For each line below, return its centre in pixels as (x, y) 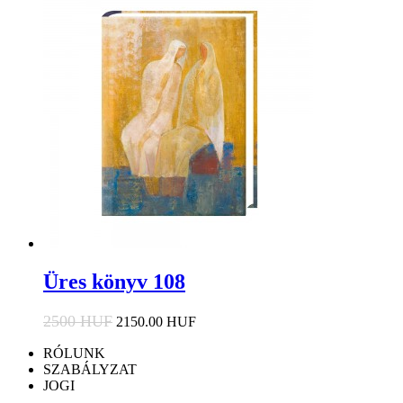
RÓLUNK (74, 354)
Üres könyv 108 (114, 282)
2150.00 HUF (156, 322)
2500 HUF (78, 322)
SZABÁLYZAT (90, 370)
